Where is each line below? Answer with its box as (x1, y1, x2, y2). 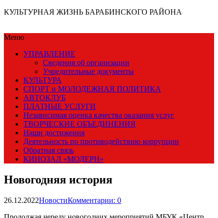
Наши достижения (23, 128, 85, 137)
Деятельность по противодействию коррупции (23, 137, 179, 145)
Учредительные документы (43, 67, 134, 75)
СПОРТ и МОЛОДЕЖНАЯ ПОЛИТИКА (23, 85, 161, 93)
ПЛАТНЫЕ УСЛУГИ (23, 102, 96, 110)
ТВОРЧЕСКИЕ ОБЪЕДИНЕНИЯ (23, 120, 136, 128)
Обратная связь (23, 146, 74, 154)
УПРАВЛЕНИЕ (23, 50, 75, 58)
